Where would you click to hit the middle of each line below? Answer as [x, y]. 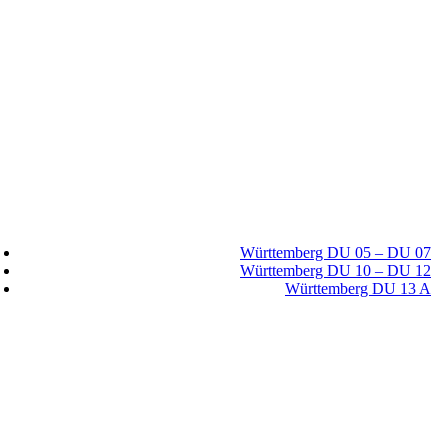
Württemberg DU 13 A [358, 288]
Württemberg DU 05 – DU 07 [335, 252]
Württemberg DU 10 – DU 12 [335, 270]
